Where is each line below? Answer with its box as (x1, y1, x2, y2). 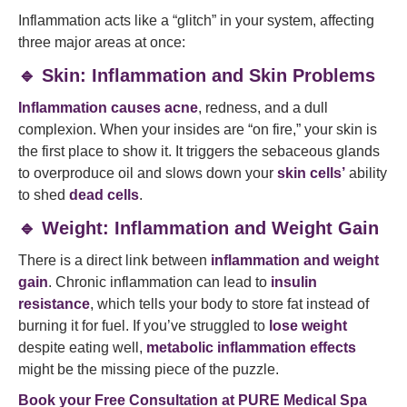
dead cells (69, 187, 139, 203)
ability (345, 165, 387, 181)
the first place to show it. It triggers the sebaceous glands (18, 144, 380, 159)
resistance (18, 296, 90, 312)
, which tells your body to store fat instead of (90, 296, 369, 312)
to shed (18, 187, 69, 203)
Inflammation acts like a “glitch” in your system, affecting (18, 13, 374, 28)
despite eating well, (18, 340, 146, 355)
